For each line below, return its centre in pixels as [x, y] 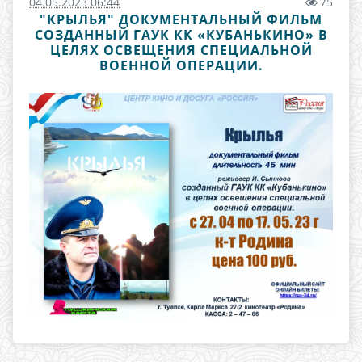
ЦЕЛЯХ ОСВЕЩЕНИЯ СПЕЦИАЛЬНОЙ [181, 50]
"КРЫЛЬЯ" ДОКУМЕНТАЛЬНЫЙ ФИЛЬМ [181, 19]
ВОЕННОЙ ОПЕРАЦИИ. [181, 65]
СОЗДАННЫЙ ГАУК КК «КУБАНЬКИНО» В [181, 35]
